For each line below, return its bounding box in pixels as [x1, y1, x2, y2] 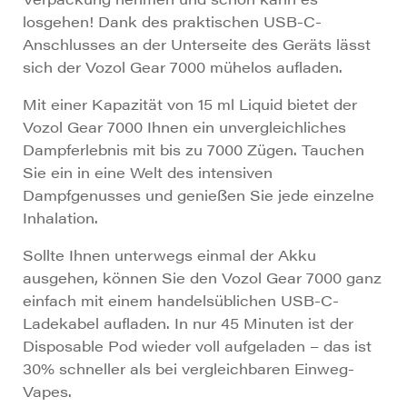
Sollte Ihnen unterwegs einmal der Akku [23, 244, 316, 266]
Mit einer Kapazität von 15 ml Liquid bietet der [23, 94, 357, 115]
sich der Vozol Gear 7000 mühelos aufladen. [23, 56, 342, 78]
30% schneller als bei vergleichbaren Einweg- [23, 358, 354, 380]
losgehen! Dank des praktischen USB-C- [23, 11, 322, 33]
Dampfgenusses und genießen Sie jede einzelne [23, 184, 374, 206]
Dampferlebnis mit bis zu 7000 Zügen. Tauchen [23, 139, 364, 161]
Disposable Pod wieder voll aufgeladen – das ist [23, 335, 372, 357]
